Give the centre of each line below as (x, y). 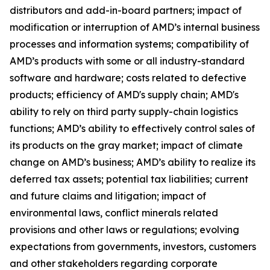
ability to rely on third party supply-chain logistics (124, 112)
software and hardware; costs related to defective (128, 78)
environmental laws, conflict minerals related (114, 213)
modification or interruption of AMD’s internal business (135, 27)
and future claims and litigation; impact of (108, 196)
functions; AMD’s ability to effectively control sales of (132, 129)
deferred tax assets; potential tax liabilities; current (129, 179)
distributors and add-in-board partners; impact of (126, 11)
